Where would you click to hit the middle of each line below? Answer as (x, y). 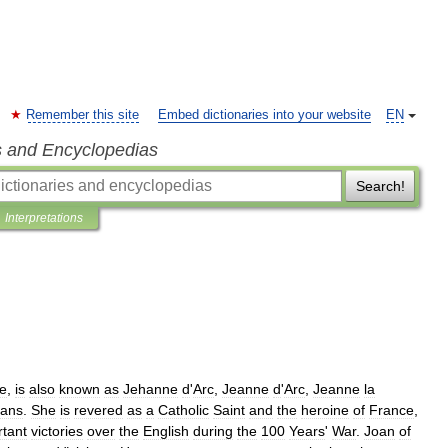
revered (98, 410)
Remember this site (82, 115)
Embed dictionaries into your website (264, 115)
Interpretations (44, 218)
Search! (380, 186)
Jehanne (150, 389)
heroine (325, 410)
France (391, 410)
